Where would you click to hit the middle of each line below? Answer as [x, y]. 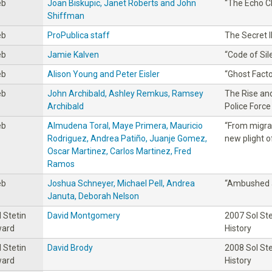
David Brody [70, 247]
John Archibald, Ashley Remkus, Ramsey [125, 93]
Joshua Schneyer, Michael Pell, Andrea [121, 183]
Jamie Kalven [73, 54]
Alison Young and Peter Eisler [104, 74]
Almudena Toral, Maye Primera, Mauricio [125, 125]
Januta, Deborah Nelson [93, 196]
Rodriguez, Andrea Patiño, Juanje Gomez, [127, 138]
